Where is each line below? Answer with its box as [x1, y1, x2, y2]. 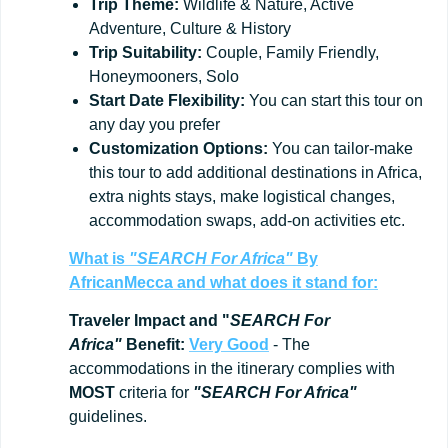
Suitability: [122, 43, 202, 61]
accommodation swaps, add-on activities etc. [89, 211, 405, 229]
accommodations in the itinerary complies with [69, 359, 395, 377]
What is [69, 249, 129, 267]
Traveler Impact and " [69, 311, 230, 329]
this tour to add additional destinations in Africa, [89, 163, 422, 181]
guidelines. [69, 407, 147, 425]
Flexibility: [168, 91, 245, 109]
